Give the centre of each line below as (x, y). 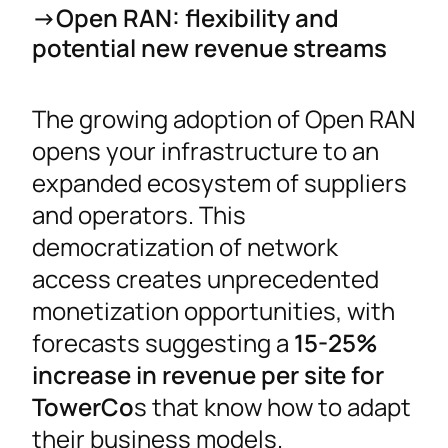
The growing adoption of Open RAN (223, 119)
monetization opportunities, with (213, 311)
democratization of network (185, 247)
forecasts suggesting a (163, 343)
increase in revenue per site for (208, 375)
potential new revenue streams (209, 48)
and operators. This (139, 215)
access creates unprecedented (205, 279)
